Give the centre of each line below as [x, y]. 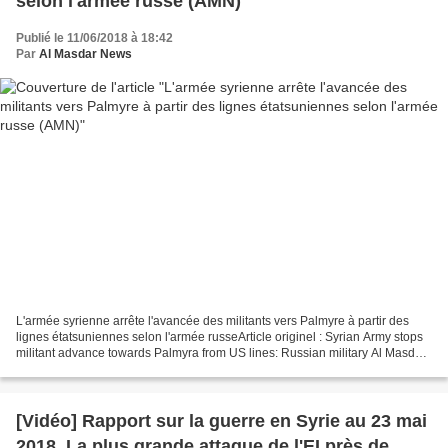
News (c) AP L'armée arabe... [95, 369]
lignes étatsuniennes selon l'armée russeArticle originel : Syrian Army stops [219, 337]
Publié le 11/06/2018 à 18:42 [94, 37]
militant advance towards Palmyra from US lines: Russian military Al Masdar [221, 353]
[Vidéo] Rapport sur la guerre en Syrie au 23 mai [221, 421]
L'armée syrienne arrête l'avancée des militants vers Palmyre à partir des [212, 321]
